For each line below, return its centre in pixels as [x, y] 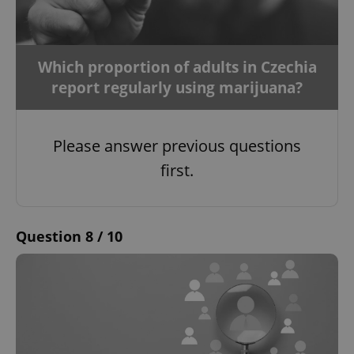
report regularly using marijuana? [177, 88]
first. [177, 171]
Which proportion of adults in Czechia [177, 68]
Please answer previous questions [177, 146]
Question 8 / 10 [69, 237]
